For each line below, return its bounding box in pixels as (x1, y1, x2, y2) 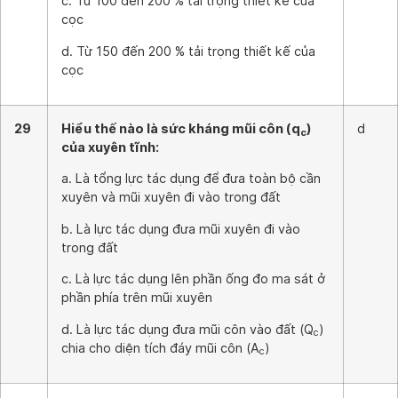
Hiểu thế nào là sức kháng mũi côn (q (61, 121, 300, 136)
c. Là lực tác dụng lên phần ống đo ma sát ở (61, 271, 325, 287)
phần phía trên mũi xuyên (61, 290, 212, 306)
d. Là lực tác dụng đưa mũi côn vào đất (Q (61, 321, 314, 337)
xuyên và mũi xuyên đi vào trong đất (61, 189, 281, 205)
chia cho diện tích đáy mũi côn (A (61, 339, 259, 355)
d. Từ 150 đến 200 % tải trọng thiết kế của (61, 43, 315, 59)
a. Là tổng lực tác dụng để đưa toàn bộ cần (61, 171, 321, 187)
